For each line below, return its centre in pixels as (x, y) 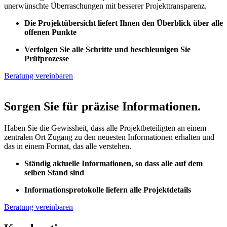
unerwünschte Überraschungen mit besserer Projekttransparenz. (105, 6)
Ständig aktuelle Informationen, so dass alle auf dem (113, 163)
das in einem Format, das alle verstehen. (68, 146)
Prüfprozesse (47, 58)
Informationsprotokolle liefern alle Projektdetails (108, 190)
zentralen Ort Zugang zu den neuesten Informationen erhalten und (109, 137)
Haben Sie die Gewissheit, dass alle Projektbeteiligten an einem (105, 128)
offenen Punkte (50, 32)
